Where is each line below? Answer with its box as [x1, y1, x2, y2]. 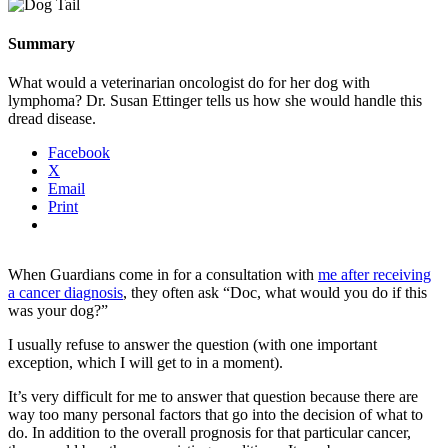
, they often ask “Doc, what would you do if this [123, 284, 427, 302]
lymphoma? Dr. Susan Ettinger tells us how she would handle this [8, 92, 422, 110]
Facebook [48, 144, 110, 162]
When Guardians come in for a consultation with [8, 266, 318, 284]
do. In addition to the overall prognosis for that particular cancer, [8, 424, 411, 442]
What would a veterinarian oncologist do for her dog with [8, 74, 370, 92]
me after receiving [318, 266, 431, 284]
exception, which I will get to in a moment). [8, 354, 283, 372]
